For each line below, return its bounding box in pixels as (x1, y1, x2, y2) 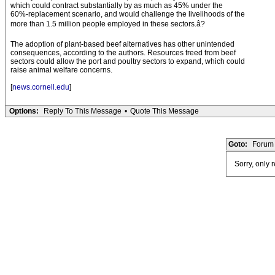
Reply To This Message (44, 107, 122, 115)
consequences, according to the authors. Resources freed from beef (10, 48, 236, 57)
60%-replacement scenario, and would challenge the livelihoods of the (10, 10, 245, 18)
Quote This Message (130, 107, 199, 115)
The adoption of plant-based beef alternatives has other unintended (10, 40, 234, 48)
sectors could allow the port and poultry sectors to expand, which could (10, 57, 245, 66)
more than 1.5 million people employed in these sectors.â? (10, 20, 205, 28)
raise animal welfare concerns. (10, 66, 112, 74)
